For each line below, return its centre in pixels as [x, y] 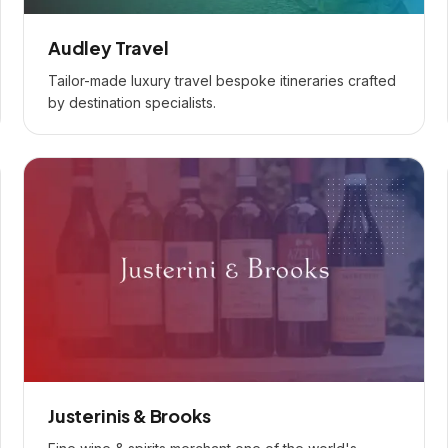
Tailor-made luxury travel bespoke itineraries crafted [222, 80]
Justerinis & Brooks [129, 415]
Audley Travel [108, 47]
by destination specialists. [132, 102]
